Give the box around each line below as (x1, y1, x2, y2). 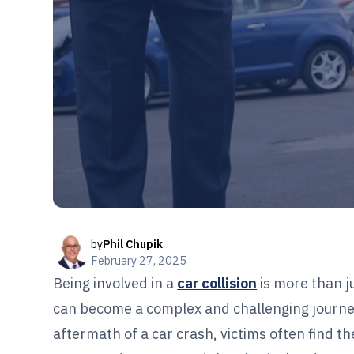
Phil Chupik (103, 236, 164, 252)
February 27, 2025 (91, 253, 187, 269)
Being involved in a (53, 274, 178, 293)
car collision (177, 274, 258, 293)
